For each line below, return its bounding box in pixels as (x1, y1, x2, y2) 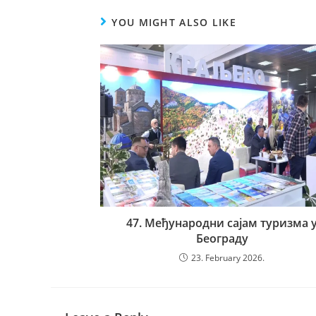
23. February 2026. (191, 251, 265, 264)
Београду (195, 230, 248, 246)
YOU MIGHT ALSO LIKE (111, 15, 237, 29)
